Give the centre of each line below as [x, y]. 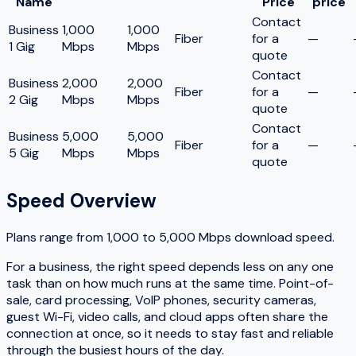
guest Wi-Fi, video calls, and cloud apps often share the [167, 316]
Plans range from [56, 237]
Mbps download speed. [265, 237]
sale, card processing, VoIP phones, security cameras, [161, 300]
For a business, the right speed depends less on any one [170, 266]
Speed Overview [81, 200]
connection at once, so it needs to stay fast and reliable [170, 333]
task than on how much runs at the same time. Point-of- [170, 283]
